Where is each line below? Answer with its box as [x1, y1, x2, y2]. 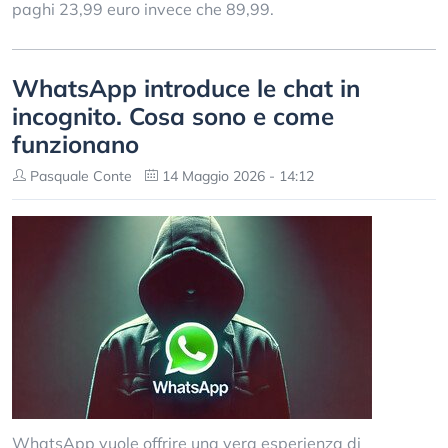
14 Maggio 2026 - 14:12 [158, 167, 314, 185]
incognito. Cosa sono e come [12, 101, 334, 131]
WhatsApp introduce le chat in [12, 73, 360, 103]
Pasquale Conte [26, 167, 132, 185]
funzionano [12, 129, 139, 159]
